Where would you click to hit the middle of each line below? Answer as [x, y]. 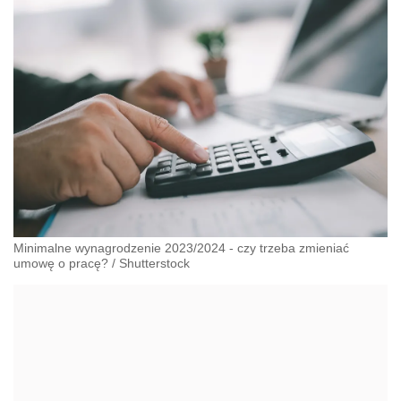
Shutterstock [154, 263]
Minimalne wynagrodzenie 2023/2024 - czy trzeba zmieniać [181, 247]
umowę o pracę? [61, 263]
